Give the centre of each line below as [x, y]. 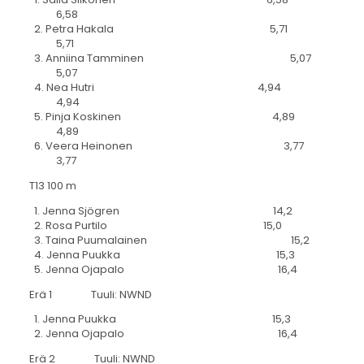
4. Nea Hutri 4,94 [155, 88]
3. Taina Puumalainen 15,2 [169, 240]
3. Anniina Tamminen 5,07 [170, 58]
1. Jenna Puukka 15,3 [160, 319]
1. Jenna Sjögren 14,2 [160, 210]
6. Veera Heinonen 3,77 [166, 146]
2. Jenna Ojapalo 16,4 [163, 334]
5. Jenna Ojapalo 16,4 [163, 269]
